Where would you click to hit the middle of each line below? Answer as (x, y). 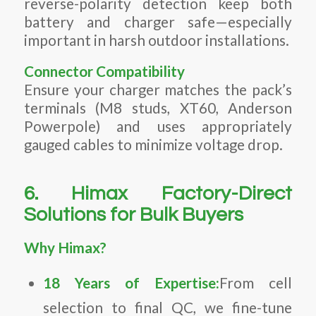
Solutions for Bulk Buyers (133, 215)
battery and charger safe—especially (158, 22)
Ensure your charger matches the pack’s (158, 90)
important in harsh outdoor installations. (156, 41)
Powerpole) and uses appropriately (158, 127)
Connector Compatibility (104, 72)
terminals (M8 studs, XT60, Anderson (158, 108)
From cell (256, 283)
